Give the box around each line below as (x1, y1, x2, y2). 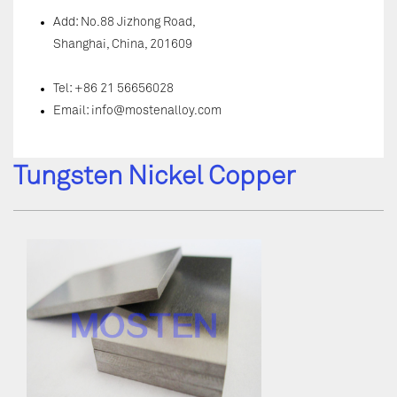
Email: (53, 105, 91, 117)
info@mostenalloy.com (91, 105, 222, 117)
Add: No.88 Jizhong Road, (53, 16, 196, 28)
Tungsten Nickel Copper (13, 164, 295, 191)
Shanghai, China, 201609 (53, 38, 192, 51)
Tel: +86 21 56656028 (53, 82, 174, 95)
